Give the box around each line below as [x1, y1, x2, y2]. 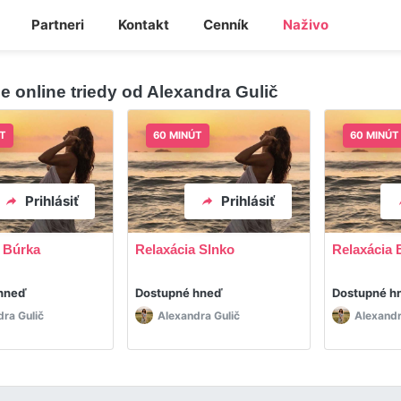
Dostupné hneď [135, 285, 224, 300]
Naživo [282, 16, 328, 33]
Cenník [202, 16, 249, 33]
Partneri [30, 16, 84, 33]
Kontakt [117, 16, 169, 33]
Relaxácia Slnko [135, 241, 235, 257]
